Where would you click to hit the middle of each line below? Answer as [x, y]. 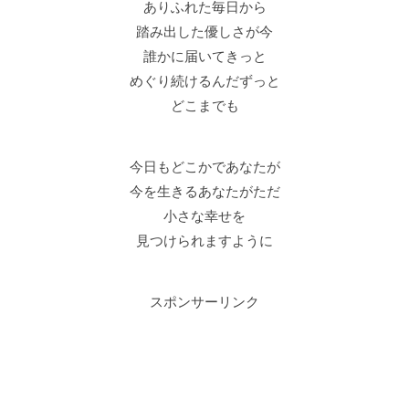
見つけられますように [204, 241]
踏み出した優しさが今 [204, 32]
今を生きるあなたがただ [204, 192]
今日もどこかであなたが [204, 167]
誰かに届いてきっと [204, 57]
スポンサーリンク [204, 302]
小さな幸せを [204, 216]
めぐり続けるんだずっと [204, 81]
